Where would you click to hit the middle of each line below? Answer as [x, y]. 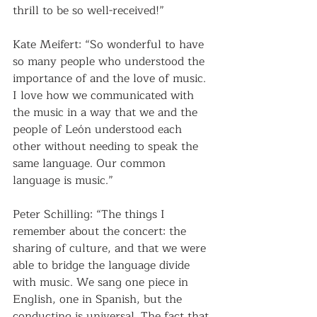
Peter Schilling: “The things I [91, 214]
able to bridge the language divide [103, 265]
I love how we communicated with [105, 96]
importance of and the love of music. [111, 79]
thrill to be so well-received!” [88, 11]
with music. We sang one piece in [102, 282]
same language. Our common [91, 163]
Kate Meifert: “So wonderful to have [110, 45]
